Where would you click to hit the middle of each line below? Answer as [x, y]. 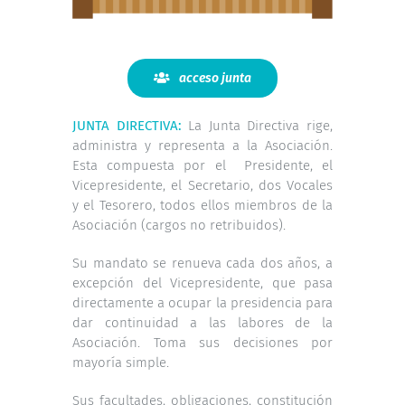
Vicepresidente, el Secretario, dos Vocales [202, 186]
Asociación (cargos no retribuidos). [179, 226]
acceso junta [215, 79]
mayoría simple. [121, 363]
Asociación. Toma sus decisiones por [202, 343]
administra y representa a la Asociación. [202, 146]
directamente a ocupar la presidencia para [202, 303]
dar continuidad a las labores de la [202, 323]
